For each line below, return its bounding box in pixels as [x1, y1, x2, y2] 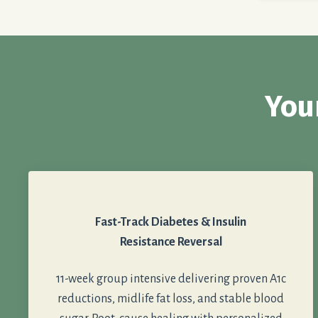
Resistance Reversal [119, 236, 222, 249]
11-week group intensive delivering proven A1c [55, 273, 286, 286]
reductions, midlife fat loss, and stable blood [57, 292, 285, 306]
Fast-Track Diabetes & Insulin [95, 216, 247, 229]
